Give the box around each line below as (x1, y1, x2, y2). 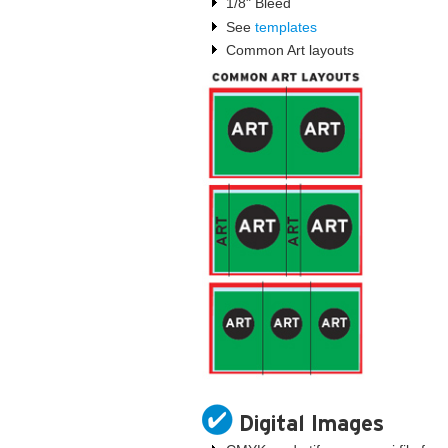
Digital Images (239, 411, 385, 436)
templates (255, 18, 317, 35)
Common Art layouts (226, 41, 354, 58)
